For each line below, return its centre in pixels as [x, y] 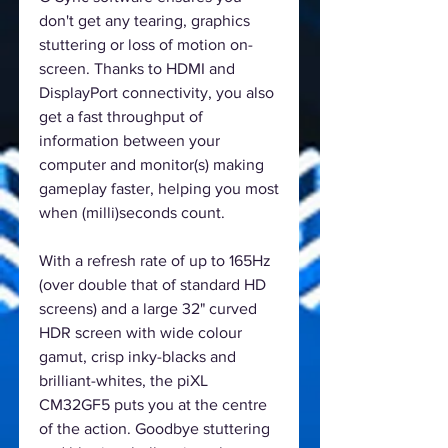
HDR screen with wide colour [140, 332]
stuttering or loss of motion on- [146, 44]
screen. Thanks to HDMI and [137, 68]
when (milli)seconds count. [132, 212]
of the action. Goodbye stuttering [154, 428]
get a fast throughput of [121, 116]
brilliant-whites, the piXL [123, 380]
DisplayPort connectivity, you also [156, 92]
